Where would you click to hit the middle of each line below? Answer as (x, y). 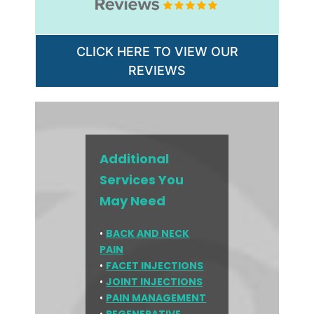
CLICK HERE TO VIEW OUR (157, 52)
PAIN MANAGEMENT (156, 298)
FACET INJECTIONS (155, 266)
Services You (142, 180)
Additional (135, 159)
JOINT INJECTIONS (155, 282)
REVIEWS (157, 71)
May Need (133, 201)
